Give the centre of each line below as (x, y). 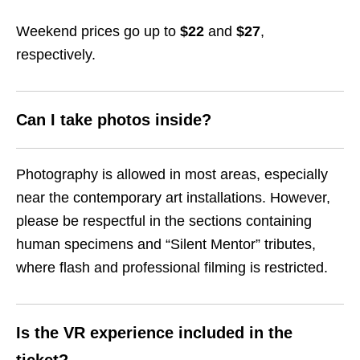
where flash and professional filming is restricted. (172, 268)
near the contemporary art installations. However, (173, 198)
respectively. (56, 55)
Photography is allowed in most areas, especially (172, 175)
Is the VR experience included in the (154, 333)
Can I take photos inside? (114, 120)
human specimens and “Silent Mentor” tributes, (166, 245)
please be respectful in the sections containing (164, 221)
